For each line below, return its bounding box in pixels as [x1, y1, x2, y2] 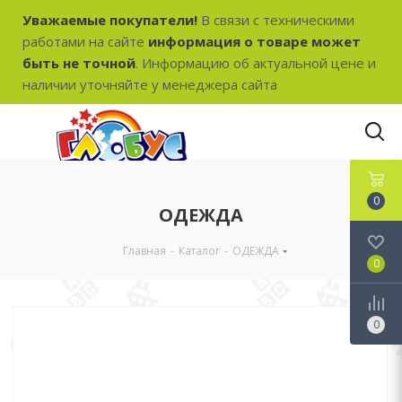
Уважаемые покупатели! [22, 11, 197, 29]
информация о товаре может [148, 32, 361, 50]
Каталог [179, 243, 220, 258]
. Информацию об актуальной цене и [135, 54, 376, 72]
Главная [123, 243, 166, 258]
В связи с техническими [197, 11, 354, 29]
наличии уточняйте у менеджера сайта [22, 75, 277, 93]
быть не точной [22, 54, 135, 72]
